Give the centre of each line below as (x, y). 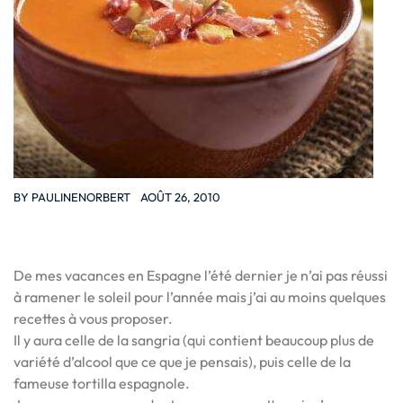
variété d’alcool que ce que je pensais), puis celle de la (182, 362)
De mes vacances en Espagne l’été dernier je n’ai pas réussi (201, 275)
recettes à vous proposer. (93, 318)
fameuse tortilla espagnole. (102, 383)
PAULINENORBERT (81, 197)
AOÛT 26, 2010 (180, 197)
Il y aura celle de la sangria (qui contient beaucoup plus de (194, 340)
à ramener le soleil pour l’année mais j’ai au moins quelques (200, 297)
